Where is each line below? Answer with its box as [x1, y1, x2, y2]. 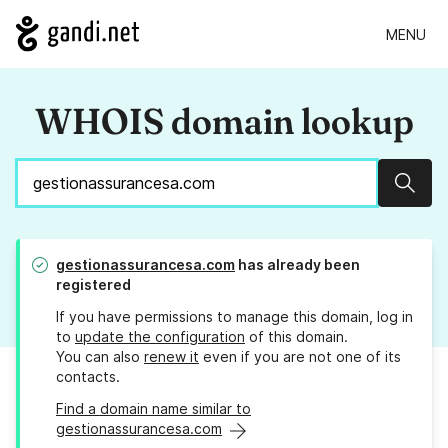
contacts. [56, 368, 120, 386]
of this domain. [245, 328, 348, 346]
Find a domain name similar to [56, 400, 251, 418]
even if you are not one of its [199, 348, 401, 366]
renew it [144, 348, 199, 366]
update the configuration [75, 328, 245, 346]
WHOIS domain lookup [34, 99, 414, 144]
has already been [235, 256, 360, 274]
